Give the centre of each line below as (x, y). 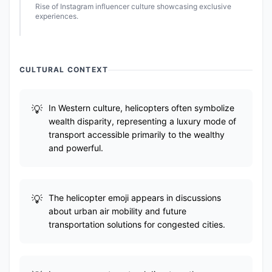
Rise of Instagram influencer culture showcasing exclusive (133, 6)
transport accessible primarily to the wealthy (137, 134)
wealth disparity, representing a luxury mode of (142, 121)
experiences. (57, 16)
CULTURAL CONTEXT (64, 70)
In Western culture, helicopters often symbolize (141, 108)
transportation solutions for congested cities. (137, 224)
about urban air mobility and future (117, 211)
